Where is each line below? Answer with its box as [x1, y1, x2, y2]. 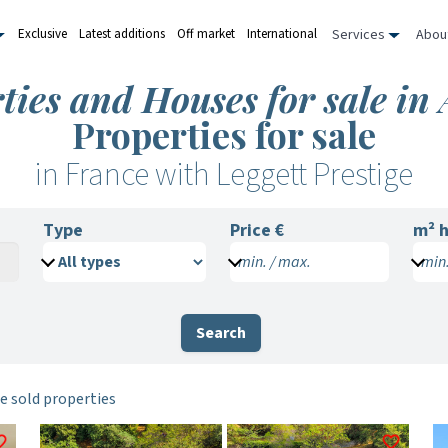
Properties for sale [72, 110, 376, 158]
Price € [230, 218, 284, 243]
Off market [177, 25, 235, 43]
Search [196, 322, 246, 344]
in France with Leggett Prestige [35, 152, 413, 198]
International [247, 25, 317, 43]
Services [332, 24, 388, 45]
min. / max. [238, 251, 311, 273]
